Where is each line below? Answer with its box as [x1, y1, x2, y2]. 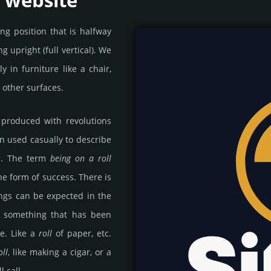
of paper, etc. [51, 227, 112, 240]
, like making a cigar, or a [8, 246, 112, 258]
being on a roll [50, 152, 112, 165]
